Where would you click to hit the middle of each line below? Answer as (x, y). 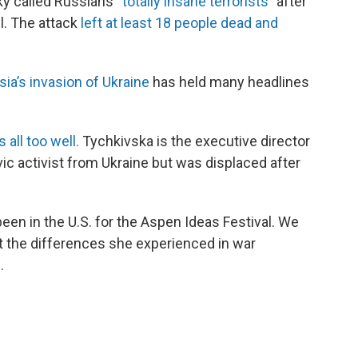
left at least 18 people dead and (179, 23)
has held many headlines (229, 82)
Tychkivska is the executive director (195, 141)
